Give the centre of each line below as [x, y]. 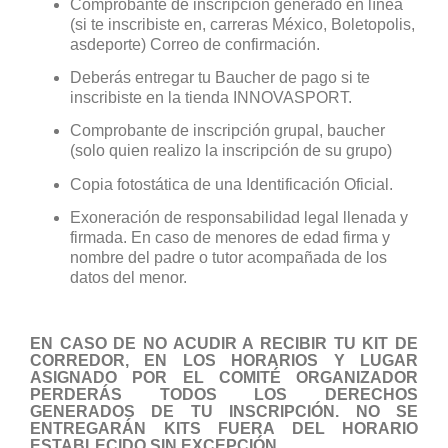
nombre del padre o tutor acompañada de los [228, 258]
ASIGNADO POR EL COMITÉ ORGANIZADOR [224, 377]
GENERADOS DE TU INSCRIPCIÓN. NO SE [224, 411]
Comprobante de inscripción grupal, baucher [227, 131]
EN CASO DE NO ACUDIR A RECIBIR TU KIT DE [224, 343]
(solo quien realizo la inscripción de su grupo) [231, 151]
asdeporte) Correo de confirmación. [195, 44]
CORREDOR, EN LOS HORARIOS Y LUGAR [224, 360]
